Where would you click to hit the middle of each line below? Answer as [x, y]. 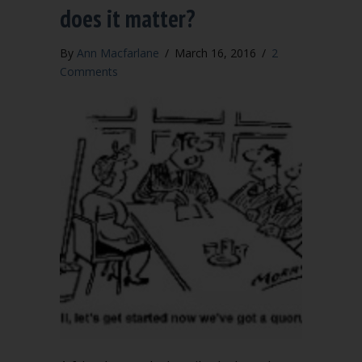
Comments [89, 72]
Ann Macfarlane [118, 53]
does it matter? [128, 18]
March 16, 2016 [217, 53]
